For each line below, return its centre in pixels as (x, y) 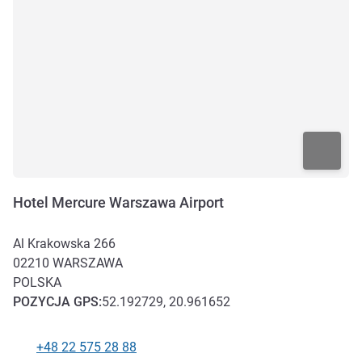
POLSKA (37, 283)
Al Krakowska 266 (64, 244)
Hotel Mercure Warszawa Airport (118, 203)
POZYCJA (43, 302)
